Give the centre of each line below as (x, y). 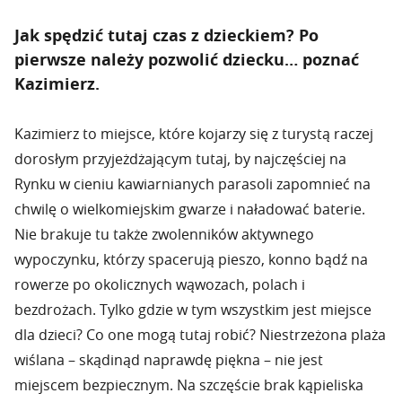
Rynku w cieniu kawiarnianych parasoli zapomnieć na (192, 184)
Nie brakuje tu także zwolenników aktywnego (164, 234)
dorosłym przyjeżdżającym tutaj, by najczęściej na (180, 159)
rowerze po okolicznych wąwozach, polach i (160, 284)
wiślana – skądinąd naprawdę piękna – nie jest (169, 360)
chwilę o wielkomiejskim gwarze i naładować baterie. (190, 209)
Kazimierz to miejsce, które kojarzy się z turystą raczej (194, 134)
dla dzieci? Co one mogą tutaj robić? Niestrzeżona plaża (200, 335)
